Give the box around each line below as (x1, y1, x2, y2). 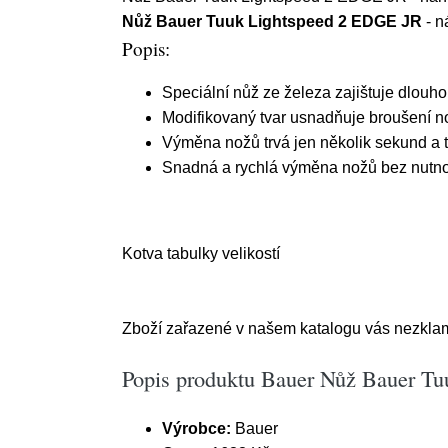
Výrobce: (162, 420, 231, 437)
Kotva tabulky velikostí (122, 245, 280, 262)
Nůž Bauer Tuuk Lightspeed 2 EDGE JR (122, 13, 422, 30)
